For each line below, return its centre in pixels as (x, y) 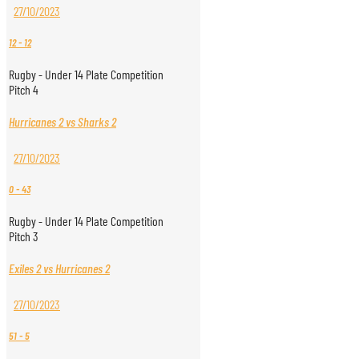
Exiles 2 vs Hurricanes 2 (59, 268)
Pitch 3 (24, 236)
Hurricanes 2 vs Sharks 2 (63, 122)
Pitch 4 (24, 89)
